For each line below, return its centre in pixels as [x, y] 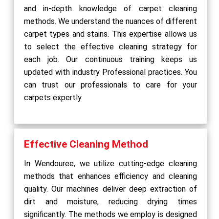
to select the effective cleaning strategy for [110, 46]
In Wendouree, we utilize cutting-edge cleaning [110, 163]
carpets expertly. [53, 97]
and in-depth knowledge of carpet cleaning [110, 8]
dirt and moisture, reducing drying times [110, 201]
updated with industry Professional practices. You [110, 72]
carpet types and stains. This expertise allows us [110, 34]
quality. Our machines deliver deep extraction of [110, 189]
